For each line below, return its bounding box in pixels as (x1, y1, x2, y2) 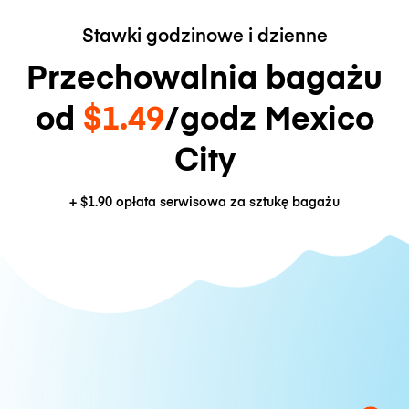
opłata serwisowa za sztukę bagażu (112, 193, 340, 211)
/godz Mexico (163, 93, 374, 139)
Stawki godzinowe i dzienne (81, 21, 328, 47)
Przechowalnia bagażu (26, 52, 383, 98)
